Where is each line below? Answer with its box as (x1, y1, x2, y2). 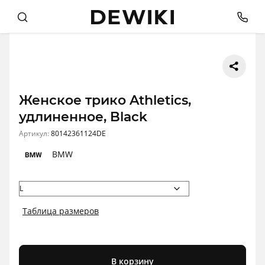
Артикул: (19, 128, 51, 139)
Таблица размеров (22, 205, 99, 217)
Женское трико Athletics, (19, 92, 191, 109)
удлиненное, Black (19, 109, 147, 125)
